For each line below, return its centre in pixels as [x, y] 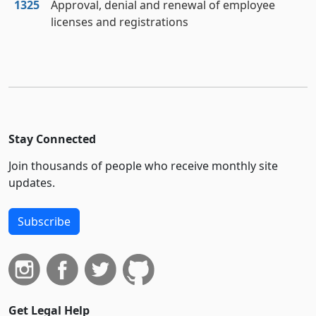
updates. [32, 183]
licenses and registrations [120, 22]
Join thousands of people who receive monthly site [143, 166]
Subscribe [44, 221]
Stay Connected [52, 139]
